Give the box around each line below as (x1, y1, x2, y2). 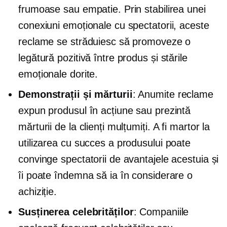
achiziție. (18, 186, 57, 197)
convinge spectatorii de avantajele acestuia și (18, 154, 219, 165)
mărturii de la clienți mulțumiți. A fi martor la (18, 121, 210, 132)
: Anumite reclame (132, 89, 213, 100)
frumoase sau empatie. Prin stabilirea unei (18, 4, 206, 15)
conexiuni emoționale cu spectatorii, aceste (18, 20, 209, 31)
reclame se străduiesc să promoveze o (18, 36, 191, 47)
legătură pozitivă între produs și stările (18, 52, 187, 63)
